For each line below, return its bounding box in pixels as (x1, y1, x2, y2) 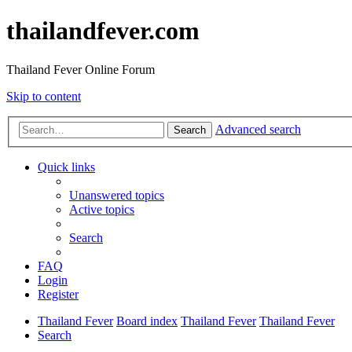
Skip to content (6, 89, 81, 103)
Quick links (38, 160, 95, 174)
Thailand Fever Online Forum (6, 62, 155, 76)
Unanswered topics (69, 189, 164, 203)
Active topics (69, 203, 134, 217)
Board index (116, 314, 178, 328)
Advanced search (215, 123, 301, 137)
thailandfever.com (6, 16, 200, 46)
